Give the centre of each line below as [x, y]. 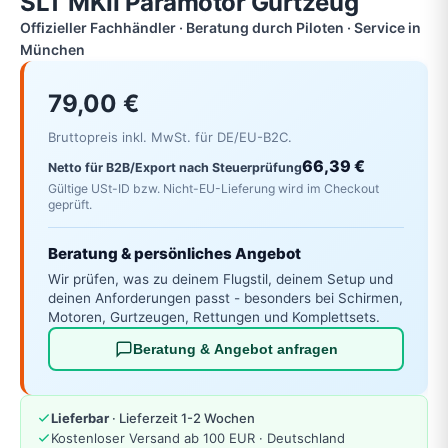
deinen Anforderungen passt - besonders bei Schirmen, [225, 297]
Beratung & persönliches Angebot [174, 253]
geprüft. [70, 204]
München [52, 49]
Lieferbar [80, 418]
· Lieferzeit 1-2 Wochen [182, 418]
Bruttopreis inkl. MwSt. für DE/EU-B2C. [170, 137]
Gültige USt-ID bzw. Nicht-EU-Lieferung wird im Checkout [213, 188]
